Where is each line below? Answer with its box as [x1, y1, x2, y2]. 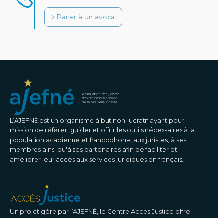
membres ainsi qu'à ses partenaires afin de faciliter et [10, 145, 177, 153]
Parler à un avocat [56, 13, 118, 21]
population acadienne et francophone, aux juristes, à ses [10, 136, 186, 144]
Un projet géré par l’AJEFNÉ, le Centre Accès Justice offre [10, 207, 190, 215]
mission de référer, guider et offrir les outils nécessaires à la [10, 126, 195, 134]
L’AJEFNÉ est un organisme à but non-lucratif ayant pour [10, 116, 184, 124]
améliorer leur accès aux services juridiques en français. [10, 155, 183, 163]
